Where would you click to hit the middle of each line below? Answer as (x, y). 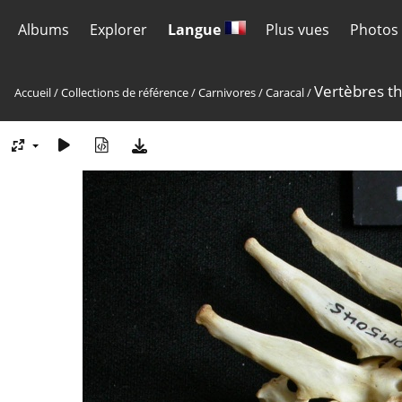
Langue (196, 30)
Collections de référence (125, 92)
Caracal (285, 92)
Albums (44, 30)
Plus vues (298, 30)
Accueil (33, 92)
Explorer (118, 30)
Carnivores (227, 92)
